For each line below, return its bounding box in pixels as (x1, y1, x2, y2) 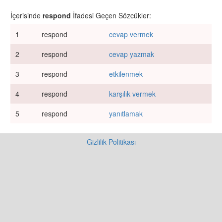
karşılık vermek (109, 89, 156, 99)
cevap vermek (109, 29, 153, 39)
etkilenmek (109, 69, 143, 79)
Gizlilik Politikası (86, 137, 136, 147)
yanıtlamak (109, 109, 143, 118)
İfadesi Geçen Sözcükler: (73, 10, 151, 20)
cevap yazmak (109, 49, 154, 59)
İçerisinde (10, 10, 43, 20)
